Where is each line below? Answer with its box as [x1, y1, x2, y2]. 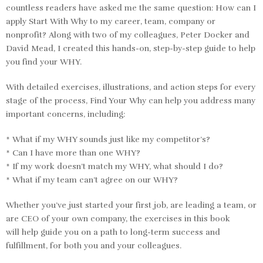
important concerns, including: [6, 109, 125, 119]
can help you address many [146, 95, 255, 106]
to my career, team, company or [87, 16, 215, 26]
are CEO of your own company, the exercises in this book [6, 213, 230, 224]
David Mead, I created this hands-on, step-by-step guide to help [6, 43, 255, 53]
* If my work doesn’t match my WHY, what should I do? [6, 161, 223, 171]
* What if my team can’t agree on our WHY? [6, 174, 178, 185]
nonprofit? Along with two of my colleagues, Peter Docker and [6, 29, 249, 40]
